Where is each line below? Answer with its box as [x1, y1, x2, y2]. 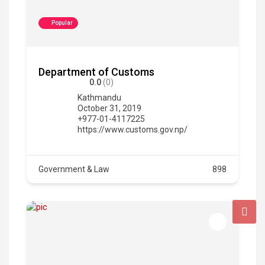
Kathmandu [77, 92, 121, 102]
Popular [51, 19, 73, 26]
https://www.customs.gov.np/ [77, 124, 188, 134]
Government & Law [38, 164, 109, 174]
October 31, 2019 [77, 103, 141, 113]
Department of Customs [38, 65, 154, 78]
